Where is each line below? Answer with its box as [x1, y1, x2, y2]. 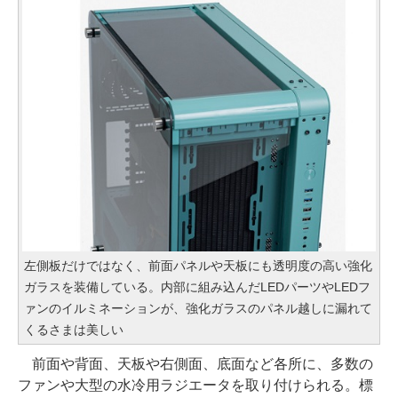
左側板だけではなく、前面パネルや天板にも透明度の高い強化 [24, 259, 372, 274]
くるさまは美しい [24, 322, 123, 338]
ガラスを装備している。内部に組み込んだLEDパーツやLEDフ [24, 280, 370, 295]
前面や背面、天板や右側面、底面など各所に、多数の [18, 356, 373, 372]
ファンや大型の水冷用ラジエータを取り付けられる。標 [18, 378, 373, 394]
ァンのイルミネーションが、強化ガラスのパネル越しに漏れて [24, 301, 372, 316]
